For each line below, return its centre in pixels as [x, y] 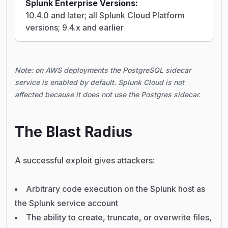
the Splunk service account [66, 203]
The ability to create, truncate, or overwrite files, [119, 218]
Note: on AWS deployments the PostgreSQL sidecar [103, 70]
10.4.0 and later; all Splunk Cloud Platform [105, 16]
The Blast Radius [74, 132]
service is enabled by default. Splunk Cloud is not [99, 82]
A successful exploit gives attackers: [85, 161]
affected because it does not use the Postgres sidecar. [108, 95]
